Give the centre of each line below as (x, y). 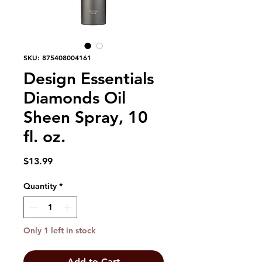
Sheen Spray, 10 (86, 117)
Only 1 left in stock (60, 230)
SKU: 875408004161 (57, 57)
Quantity (40, 186)
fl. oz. (44, 136)
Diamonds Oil (75, 97)
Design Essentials (89, 78)
